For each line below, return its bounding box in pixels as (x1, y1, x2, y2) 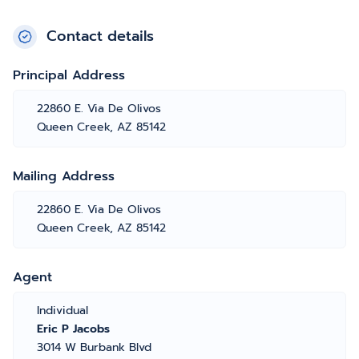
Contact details (46, 25, 154, 47)
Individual (37, 302, 88, 319)
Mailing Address (13, 167, 115, 186)
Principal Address (13, 66, 125, 85)
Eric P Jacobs (37, 321, 110, 337)
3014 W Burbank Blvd (37, 339, 151, 356)
